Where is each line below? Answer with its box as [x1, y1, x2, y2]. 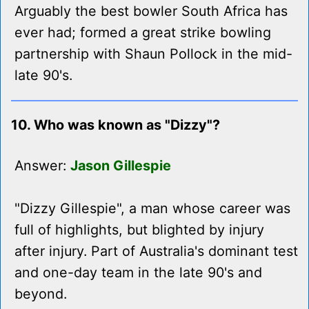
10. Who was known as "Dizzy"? [11, 117, 220, 134]
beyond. [14, 286, 67, 303]
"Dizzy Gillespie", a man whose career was [14, 200, 290, 217]
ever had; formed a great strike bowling [14, 24, 271, 41]
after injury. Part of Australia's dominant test [14, 243, 298, 260]
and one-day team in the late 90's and [14, 264, 262, 281]
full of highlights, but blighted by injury [14, 221, 264, 239]
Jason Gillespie [70, 157, 171, 175]
